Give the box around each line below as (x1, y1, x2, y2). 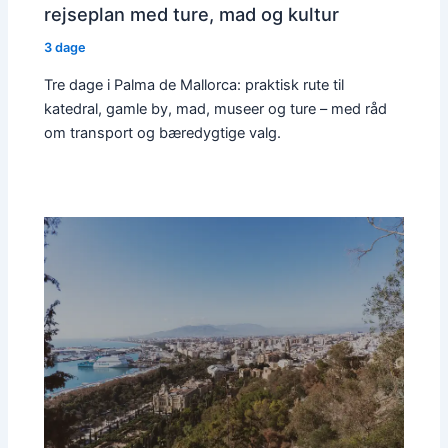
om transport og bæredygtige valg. (44, 124, 282, 143)
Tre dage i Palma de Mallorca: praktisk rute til (44, 76, 345, 95)
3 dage (44, 40, 87, 56)
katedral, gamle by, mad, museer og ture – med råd (44, 100, 388, 119)
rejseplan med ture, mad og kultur (44, 2, 340, 25)
